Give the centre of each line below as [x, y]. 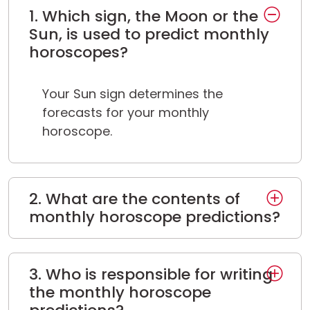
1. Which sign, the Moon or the [143, 16]
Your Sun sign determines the [133, 94]
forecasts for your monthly [126, 113]
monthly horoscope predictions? [154, 217]
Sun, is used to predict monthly [149, 34]
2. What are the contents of [134, 199]
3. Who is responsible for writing [151, 274]
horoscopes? [78, 52]
